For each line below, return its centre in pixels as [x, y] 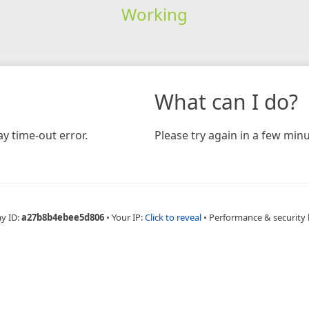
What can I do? [226, 101]
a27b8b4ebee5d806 [63, 217]
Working [154, 14]
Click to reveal [173, 217]
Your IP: [128, 217]
